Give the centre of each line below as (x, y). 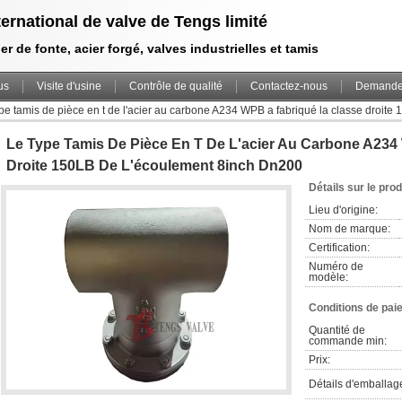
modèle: (328, 277)
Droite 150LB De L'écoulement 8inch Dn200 (154, 166)
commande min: (348, 341)
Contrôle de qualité (176, 86)
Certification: (339, 248)
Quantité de (337, 330)
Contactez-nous (289, 86)
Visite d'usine (69, 86)
